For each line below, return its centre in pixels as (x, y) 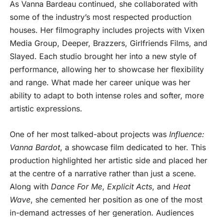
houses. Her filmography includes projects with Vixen (107, 30)
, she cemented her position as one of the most (116, 199)
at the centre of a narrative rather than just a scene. (103, 173)
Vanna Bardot (35, 147)
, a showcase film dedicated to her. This (133, 147)
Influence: (187, 134)
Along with (30, 186)
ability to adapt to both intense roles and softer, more (107, 96)
